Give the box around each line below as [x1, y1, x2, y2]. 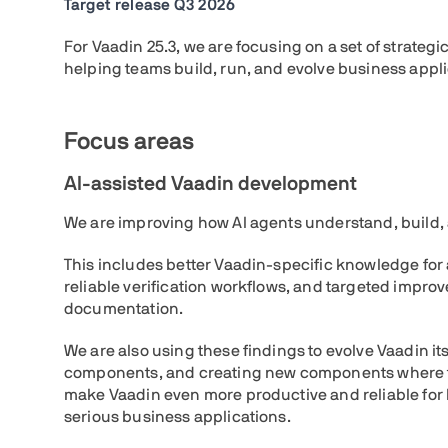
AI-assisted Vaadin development [64, 174, 357, 194]
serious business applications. [64, 409, 291, 425]
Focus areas [64, 130, 194, 154]
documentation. [64, 301, 184, 317]
